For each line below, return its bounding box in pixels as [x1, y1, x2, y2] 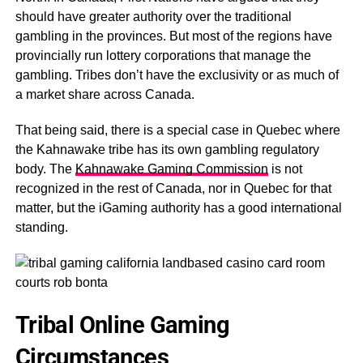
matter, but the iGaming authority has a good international [15, 201, 342, 215]
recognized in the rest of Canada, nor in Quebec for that [15, 181, 331, 195]
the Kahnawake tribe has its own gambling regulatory [15, 143, 319, 156]
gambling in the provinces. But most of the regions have [15, 29, 332, 43]
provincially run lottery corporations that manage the [15, 49, 311, 62]
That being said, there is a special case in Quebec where [15, 123, 340, 137]
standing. [15, 220, 68, 234]
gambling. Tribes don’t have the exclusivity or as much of [15, 68, 339, 82]
